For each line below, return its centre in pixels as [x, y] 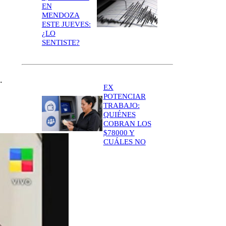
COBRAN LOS [127, 123]
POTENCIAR [124, 96]
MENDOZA [61, 15]
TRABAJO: [121, 105]
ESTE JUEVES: [66, 24]
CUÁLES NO [124, 142]
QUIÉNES [119, 114]
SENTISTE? [61, 42]
